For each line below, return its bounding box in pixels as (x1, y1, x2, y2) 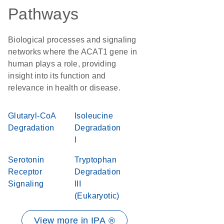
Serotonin (8, 155, 44, 164)
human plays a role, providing (8, 59, 116, 68)
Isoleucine (74, 111, 113, 120)
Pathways (8, 5, 78, 23)
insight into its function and (8, 71, 106, 80)
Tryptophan (74, 155, 117, 164)
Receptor (8, 167, 42, 176)
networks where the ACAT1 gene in (8, 47, 137, 56)
